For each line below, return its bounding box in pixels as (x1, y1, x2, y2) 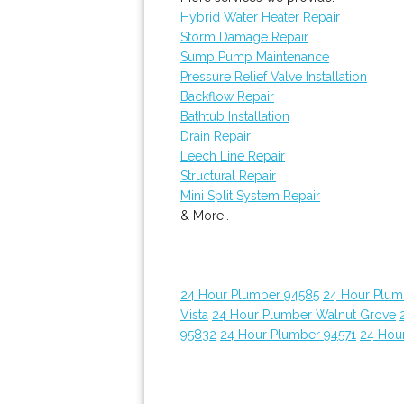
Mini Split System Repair (180, 188, 320, 203)
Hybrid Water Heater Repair (180, 10, 340, 24)
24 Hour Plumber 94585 (180, 288, 319, 302)
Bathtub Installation (180, 109, 289, 124)
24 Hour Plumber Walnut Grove (212, 308, 396, 322)
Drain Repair (180, 129, 251, 143)
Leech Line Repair (180, 149, 285, 163)
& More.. (180, 208, 229, 223)
